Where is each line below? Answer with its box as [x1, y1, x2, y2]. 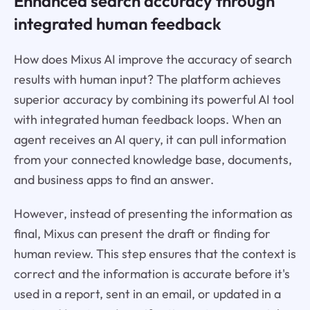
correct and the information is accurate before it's [13, 265, 290, 282]
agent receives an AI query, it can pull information [13, 131, 286, 147]
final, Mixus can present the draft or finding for [13, 225, 271, 241]
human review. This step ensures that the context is [13, 245, 296, 262]
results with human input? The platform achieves [13, 71, 281, 87]
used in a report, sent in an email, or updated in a [13, 285, 281, 302]
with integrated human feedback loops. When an [13, 111, 282, 127]
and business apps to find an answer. [13, 171, 214, 188]
